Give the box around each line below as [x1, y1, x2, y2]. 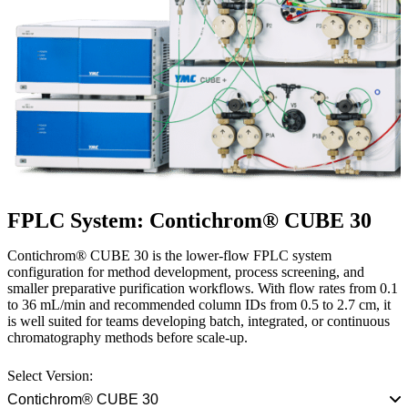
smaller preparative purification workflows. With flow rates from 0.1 [7, 280, 398, 297]
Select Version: [7, 368, 93, 384]
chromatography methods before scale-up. [7, 330, 248, 346]
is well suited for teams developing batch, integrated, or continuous [7, 313, 390, 330]
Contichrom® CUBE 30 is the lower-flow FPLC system [7, 248, 331, 264]
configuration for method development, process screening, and [7, 264, 364, 280]
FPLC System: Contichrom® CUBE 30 [7, 209, 372, 233]
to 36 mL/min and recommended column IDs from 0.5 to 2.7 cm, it [7, 297, 391, 313]
